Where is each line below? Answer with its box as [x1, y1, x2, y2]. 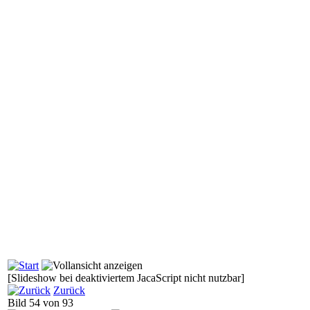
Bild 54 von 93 [8, 296, 79, 309]
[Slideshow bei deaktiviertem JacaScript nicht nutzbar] [8, 271, 244, 284]
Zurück [53, 284, 85, 296]
